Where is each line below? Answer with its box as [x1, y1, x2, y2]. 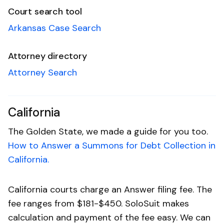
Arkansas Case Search [8, 21, 101, 34]
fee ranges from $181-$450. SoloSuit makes [8, 197, 189, 209]
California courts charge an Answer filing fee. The [8, 183, 212, 195]
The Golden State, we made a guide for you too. [8, 125, 208, 137]
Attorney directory [8, 49, 87, 62]
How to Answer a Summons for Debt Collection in [8, 139, 215, 151]
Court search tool [8, 5, 82, 17]
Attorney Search [8, 66, 77, 78]
